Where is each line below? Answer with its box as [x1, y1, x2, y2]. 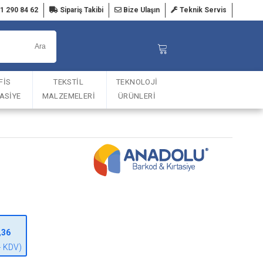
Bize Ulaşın [122, 6, 160, 14]
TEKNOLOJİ [116, 77, 158, 86]
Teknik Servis [178, 6, 227, 14]
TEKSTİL [53, 77, 83, 86]
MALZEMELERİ [42, 92, 95, 100]
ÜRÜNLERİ [117, 92, 156, 100]
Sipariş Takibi [58, 6, 103, 14]
